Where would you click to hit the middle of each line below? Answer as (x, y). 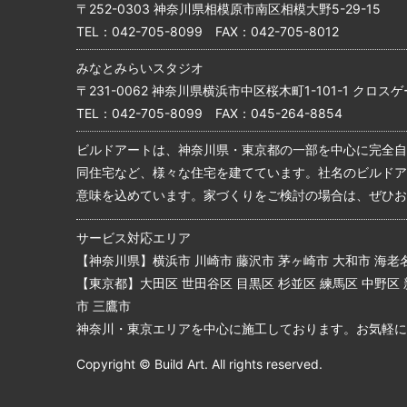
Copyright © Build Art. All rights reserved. (199, 364)
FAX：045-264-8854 (273, 114)
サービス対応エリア (134, 238)
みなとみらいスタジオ (140, 68)
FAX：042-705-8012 (271, 32)
